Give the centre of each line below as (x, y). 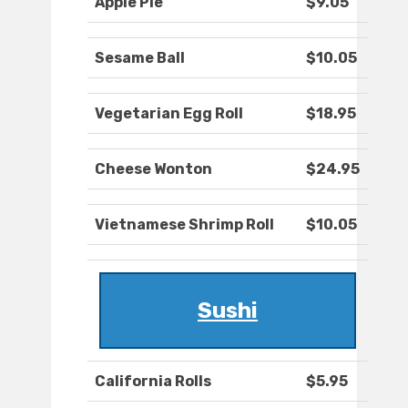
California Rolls (153, 382)
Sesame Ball (140, 58)
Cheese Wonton (153, 169)
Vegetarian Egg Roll (169, 114)
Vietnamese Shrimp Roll (184, 225)
